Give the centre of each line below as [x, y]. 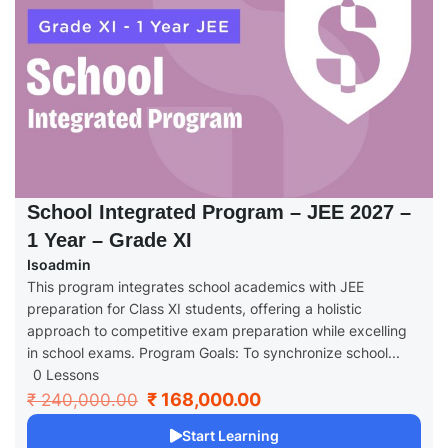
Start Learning [230, 436]
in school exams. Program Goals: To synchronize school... [213, 353]
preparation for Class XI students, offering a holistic [194, 309]
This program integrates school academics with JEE [195, 287]
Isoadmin [59, 265]
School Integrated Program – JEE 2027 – [219, 212]
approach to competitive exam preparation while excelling [217, 331]
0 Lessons [66, 375]
